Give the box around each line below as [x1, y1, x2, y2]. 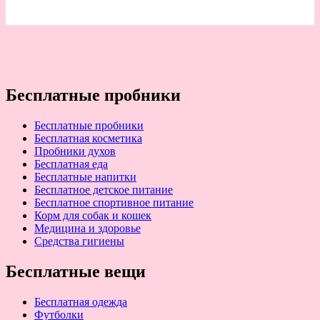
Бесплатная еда [34, 158, 108, 171]
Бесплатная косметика [34, 132, 142, 145]
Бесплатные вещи [6, 262, 146, 281]
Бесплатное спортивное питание [34, 196, 194, 209]
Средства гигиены [34, 235, 124, 248]
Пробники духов [34, 145, 116, 158]
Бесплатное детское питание [34, 184, 173, 196]
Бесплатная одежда [34, 296, 127, 309]
